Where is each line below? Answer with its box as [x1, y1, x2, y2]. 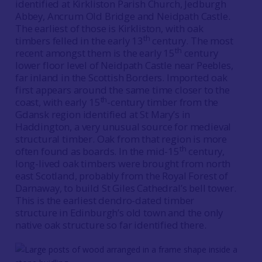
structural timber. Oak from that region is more [15, 132, 227, 146]
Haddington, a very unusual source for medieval [15, 120, 232, 133]
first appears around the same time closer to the [15, 83, 230, 96]
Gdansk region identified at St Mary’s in [15, 108, 191, 121]
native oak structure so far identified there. [15, 218, 206, 232]
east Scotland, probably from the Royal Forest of [15, 169, 228, 182]
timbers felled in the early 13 [15, 34, 143, 47]
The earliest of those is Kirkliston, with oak [15, 22, 204, 35]
